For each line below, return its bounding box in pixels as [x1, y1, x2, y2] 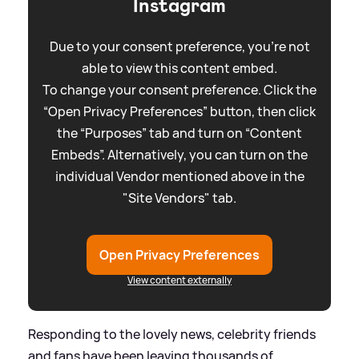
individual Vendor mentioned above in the [54, 167, 305, 185]
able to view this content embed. [82, 58, 277, 77]
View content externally [127, 272, 232, 287]
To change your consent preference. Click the [42, 80, 317, 99]
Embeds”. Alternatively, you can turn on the [51, 145, 308, 163]
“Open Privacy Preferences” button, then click [43, 102, 316, 120]
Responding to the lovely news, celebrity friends [28, 325, 316, 343]
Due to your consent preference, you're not [49, 37, 310, 55]
